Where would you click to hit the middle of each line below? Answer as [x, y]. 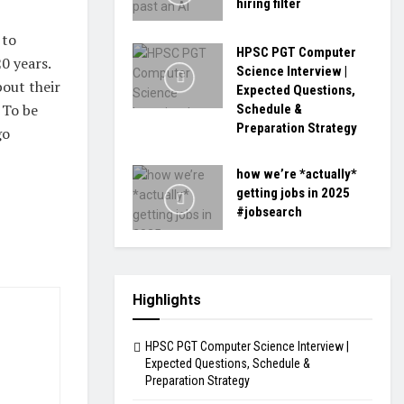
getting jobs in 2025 [293, 193]
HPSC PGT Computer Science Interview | [247, 346]
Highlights [167, 299]
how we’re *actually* [297, 174]
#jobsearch [269, 212]
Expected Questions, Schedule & [228, 363]
